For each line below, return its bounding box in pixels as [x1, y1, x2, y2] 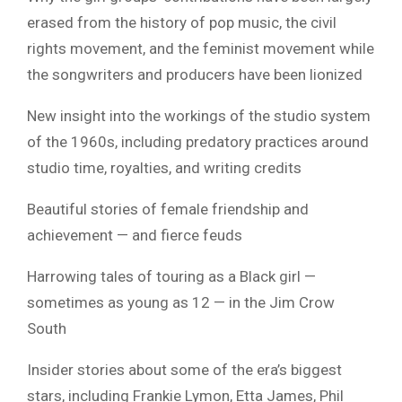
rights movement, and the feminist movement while [27, 39, 374, 57]
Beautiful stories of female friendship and [27, 199, 309, 218]
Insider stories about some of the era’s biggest [27, 360, 342, 379]
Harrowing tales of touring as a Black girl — [27, 267, 316, 285]
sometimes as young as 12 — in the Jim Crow [27, 293, 335, 311]
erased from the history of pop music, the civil [27, 13, 336, 31]
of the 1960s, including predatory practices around [27, 132, 369, 151]
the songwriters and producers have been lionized [27, 65, 363, 83]
